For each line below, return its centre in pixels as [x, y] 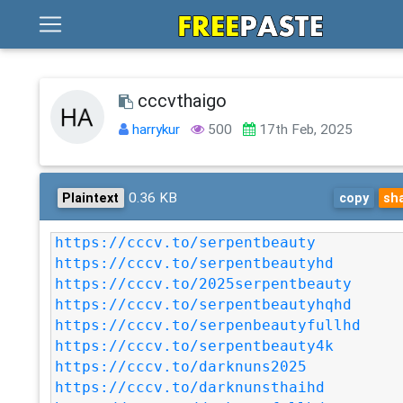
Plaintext [91, 197]
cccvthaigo [180, 101]
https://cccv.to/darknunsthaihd [190, 387]
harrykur [158, 130]
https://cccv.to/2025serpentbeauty [204, 284]
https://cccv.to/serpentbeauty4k [195, 346]
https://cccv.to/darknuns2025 [181, 367]
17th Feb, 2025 [304, 130]
